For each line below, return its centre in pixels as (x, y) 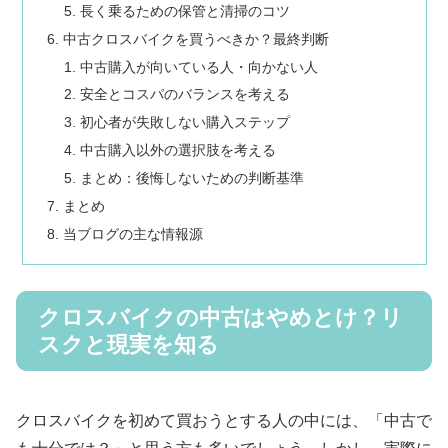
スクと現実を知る (128, 345)
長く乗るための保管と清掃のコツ (185, 10)
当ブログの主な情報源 (132, 233)
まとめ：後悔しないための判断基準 (192, 178)
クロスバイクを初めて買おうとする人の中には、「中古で (224, 420)
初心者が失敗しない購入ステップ (185, 122)
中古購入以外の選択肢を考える (178, 150)
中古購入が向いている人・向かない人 (199, 66)
